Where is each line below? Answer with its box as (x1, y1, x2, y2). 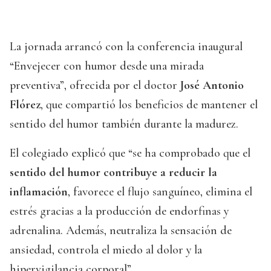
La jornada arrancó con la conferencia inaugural (10, 39, 243, 54)
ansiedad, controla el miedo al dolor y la (10, 243, 202, 258)
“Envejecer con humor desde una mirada (10, 59, 204, 74)
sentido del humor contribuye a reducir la (10, 165, 217, 180)
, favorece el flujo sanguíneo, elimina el (68, 184, 252, 200)
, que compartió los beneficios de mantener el (41, 97, 258, 113)
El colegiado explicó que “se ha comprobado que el (10, 146, 250, 161)
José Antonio (180, 78, 244, 93)
